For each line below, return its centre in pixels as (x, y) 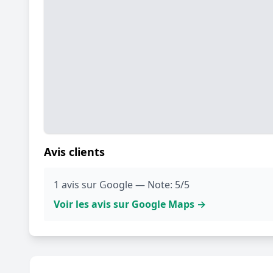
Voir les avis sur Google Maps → (130, 204)
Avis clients (74, 151)
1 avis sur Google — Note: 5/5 (122, 184)
